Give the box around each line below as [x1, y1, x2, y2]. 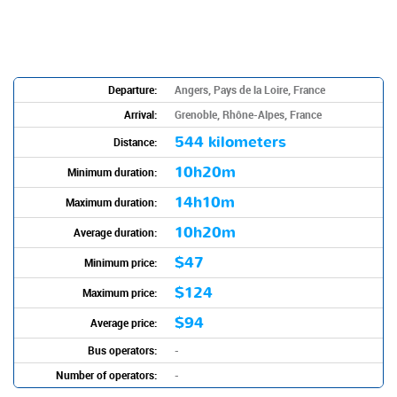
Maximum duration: [66, 195, 157, 209]
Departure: [108, 82, 157, 97]
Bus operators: [88, 343, 157, 357]
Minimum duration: [67, 165, 157, 179]
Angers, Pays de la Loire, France [175, 82, 325, 97]
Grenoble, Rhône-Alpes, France [175, 107, 322, 121]
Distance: [113, 135, 157, 149]
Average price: [90, 315, 157, 330]
